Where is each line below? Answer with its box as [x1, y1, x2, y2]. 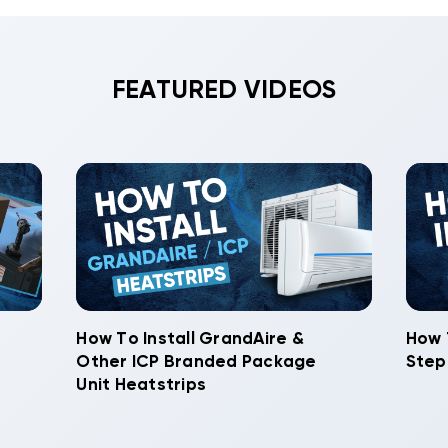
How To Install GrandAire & [76, 330, 304, 348]
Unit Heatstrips [76, 376, 207, 394]
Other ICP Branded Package [76, 353, 317, 371]
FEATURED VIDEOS [111, 78, 337, 105]
